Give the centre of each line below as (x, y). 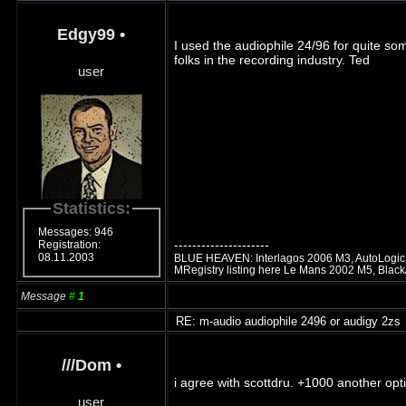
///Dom (86, 365)
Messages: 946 (76, 232)
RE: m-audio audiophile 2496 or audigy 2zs (286, 321)
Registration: (70, 245)
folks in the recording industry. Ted (271, 59)
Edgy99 (87, 34)
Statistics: (91, 208)
